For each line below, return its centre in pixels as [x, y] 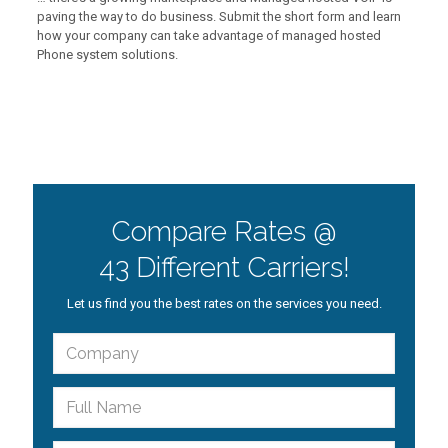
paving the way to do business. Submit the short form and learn [218, 16]
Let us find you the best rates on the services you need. [224, 303]
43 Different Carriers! [224, 267]
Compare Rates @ [224, 231]
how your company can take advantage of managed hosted [208, 35]
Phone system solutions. [107, 54]
